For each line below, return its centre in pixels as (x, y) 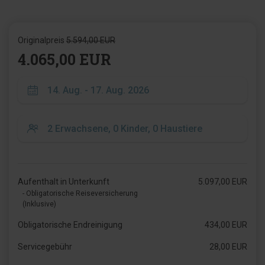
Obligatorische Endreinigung (70, 225)
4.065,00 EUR (64, 59)
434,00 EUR (226, 225)
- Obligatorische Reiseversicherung (80, 193)
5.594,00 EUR (91, 40)
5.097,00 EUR (222, 182)
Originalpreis (42, 40)
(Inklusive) (39, 204)
